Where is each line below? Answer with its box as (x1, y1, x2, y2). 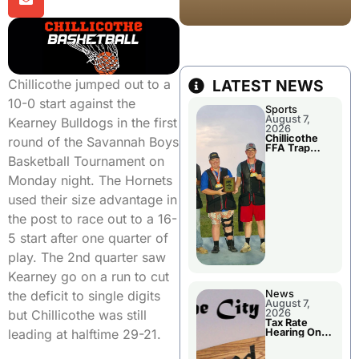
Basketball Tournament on (8, 152, 164, 169)
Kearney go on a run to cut (8, 268, 169, 284)
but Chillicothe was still (8, 306, 147, 323)
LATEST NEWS (212, 76, 324, 96)
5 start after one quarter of (8, 229, 168, 246)
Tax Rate (265, 317, 308, 329)
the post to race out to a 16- (8, 210, 177, 227)
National (265, 161, 306, 174)
